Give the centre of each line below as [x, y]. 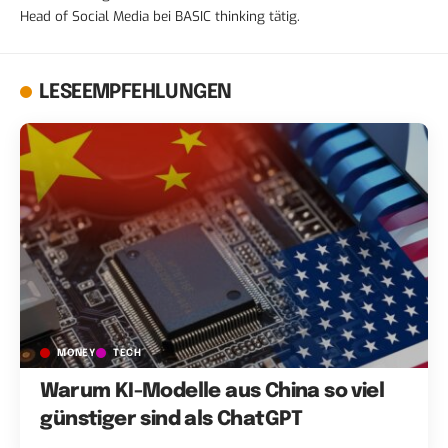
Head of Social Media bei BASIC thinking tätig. [160, 16]
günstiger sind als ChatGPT [171, 419]
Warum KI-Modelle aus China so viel [212, 391]
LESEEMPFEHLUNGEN [135, 93]
